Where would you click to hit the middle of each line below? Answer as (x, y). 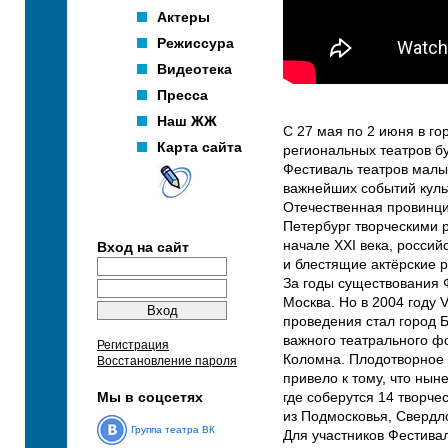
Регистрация (133, 344)
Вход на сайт (143, 247)
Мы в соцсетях (150, 397)
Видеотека (194, 69)
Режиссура (195, 43)
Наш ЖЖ (187, 121)
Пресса (182, 95)
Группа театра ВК (173, 429)
